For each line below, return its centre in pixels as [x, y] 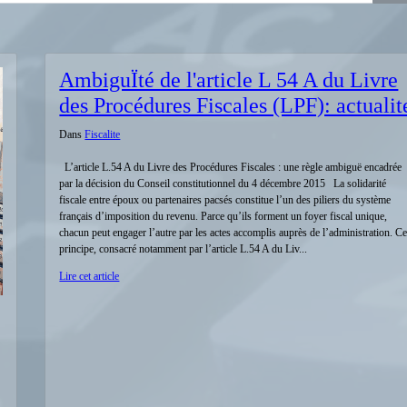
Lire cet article [89, 276]
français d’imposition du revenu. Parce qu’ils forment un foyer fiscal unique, [223, 216]
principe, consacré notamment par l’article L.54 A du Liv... [184, 249]
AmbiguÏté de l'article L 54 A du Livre [229, 80]
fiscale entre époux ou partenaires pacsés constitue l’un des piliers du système [225, 200]
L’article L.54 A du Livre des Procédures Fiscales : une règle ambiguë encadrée [231, 167]
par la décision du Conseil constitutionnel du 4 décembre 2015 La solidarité [223, 184]
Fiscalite [103, 134]
